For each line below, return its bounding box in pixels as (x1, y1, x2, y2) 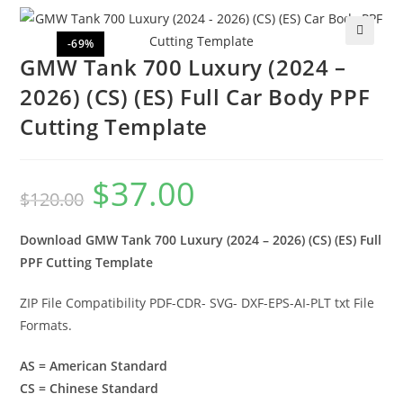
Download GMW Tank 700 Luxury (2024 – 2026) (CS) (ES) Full (20, 231, 382, 249)
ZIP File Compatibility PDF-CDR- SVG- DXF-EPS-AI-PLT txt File (20, 294, 375, 312)
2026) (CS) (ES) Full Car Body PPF (20, 82, 371, 112)
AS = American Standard (20, 357, 168, 375)
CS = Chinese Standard (20, 380, 159, 398)
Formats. (20, 317, 73, 335)
